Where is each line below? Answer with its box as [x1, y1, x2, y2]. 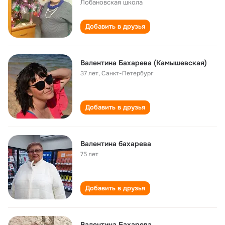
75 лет [80, 150, 98, 158]
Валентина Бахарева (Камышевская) [80, 58, 207, 67]
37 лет [80, 69, 98, 77]
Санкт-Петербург [101, 69, 153, 77]
